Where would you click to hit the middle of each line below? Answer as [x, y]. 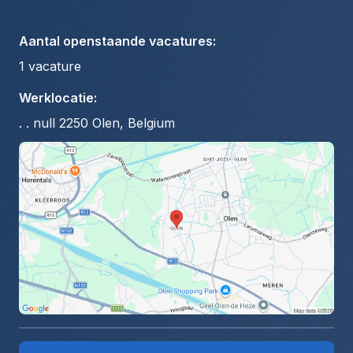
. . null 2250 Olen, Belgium [97, 123]
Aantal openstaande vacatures [116, 41]
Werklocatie [56, 98]
